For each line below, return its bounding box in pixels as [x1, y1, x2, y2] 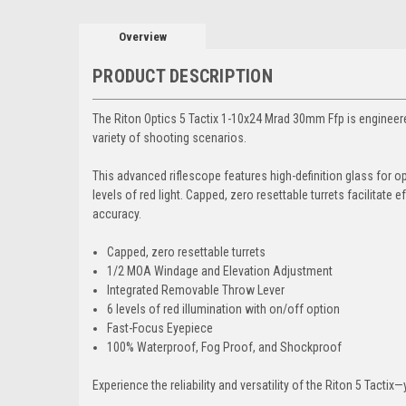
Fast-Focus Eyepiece [107, 320, 214, 335]
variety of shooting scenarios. [92, 130, 246, 145]
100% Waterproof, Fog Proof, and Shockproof [107, 339, 343, 354]
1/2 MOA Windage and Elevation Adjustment [107, 263, 333, 278]
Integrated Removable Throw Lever [107, 282, 285, 297]
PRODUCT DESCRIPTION [92, 64, 273, 87]
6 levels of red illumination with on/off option [107, 301, 341, 316]
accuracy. [92, 206, 141, 221]
